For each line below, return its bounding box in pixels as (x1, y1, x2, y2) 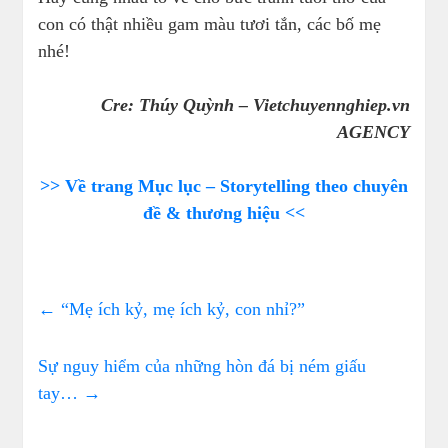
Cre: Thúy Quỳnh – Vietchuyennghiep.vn (100, 95, 410, 116)
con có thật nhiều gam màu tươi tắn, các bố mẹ (38, 14, 382, 35)
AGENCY (336, 122, 410, 143)
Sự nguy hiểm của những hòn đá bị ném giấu (38, 356, 367, 377)
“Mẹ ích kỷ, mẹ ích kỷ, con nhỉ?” (56, 299, 306, 320)
